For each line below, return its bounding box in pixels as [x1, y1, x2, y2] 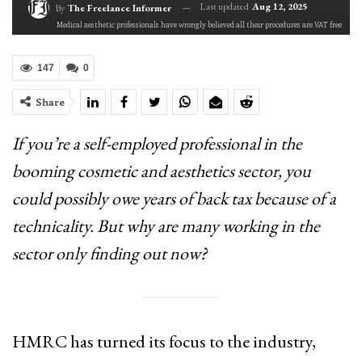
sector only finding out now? [12, 242, 207, 265]
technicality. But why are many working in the [12, 214, 320, 238]
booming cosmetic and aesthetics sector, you [12, 159, 311, 183]
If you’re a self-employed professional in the [12, 132, 302, 155]
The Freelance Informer [68, 2, 171, 15]
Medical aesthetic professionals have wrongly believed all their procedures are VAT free [57, 19, 342, 29]
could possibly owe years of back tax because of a [12, 187, 336, 210]
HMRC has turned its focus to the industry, [12, 329, 316, 353]
